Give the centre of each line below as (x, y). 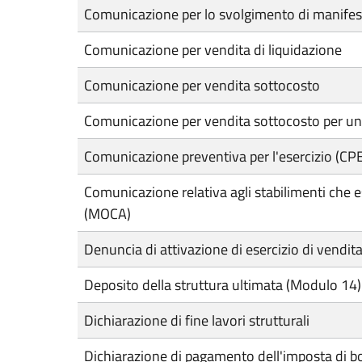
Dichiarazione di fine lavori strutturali (197, 320)
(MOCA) (107, 214)
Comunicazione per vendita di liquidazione (213, 50)
